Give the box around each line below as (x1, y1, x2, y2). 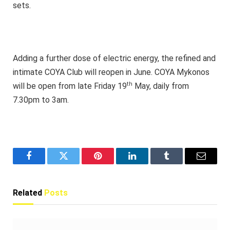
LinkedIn (131, 159, 165, 168)
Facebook (28, 159, 64, 168)
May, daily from (132, 81, 189, 91)
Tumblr (166, 159, 193, 168)
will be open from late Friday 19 (13, 81, 127, 91)
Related (13, 187, 44, 198)
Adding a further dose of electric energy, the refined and (13, 53, 216, 64)
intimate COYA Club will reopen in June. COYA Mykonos (13, 67, 209, 78)
